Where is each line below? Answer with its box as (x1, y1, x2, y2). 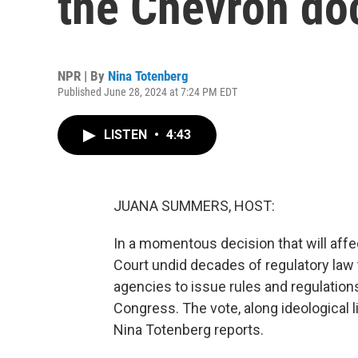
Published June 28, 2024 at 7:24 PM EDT (58, 86, 237, 98)
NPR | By (58, 68, 108, 84)
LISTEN (104, 127, 150, 142)
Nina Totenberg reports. (113, 321, 264, 338)
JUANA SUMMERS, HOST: (113, 197, 275, 214)
